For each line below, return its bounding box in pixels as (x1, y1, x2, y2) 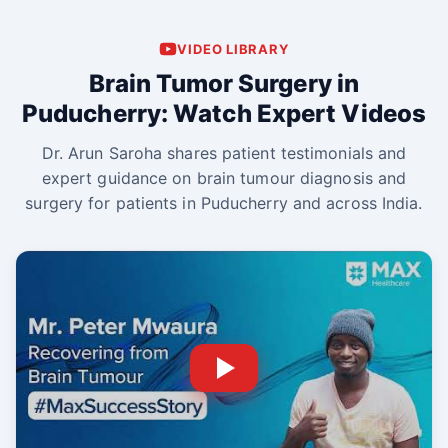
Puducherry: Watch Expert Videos (21, 99, 427, 128)
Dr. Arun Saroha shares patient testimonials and (41, 143, 407, 163)
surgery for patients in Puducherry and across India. (25, 193, 423, 213)
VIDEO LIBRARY (177, 41, 289, 57)
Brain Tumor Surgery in (88, 69, 360, 98)
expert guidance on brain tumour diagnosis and (41, 168, 407, 188)
